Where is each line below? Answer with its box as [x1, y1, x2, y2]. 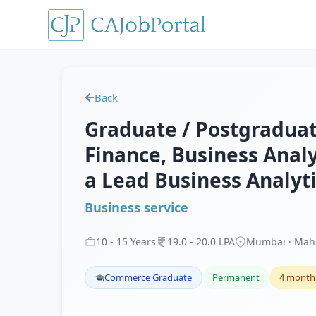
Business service [85, 199, 188, 216]
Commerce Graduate [104, 271, 192, 284]
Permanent [212, 271, 260, 284]
